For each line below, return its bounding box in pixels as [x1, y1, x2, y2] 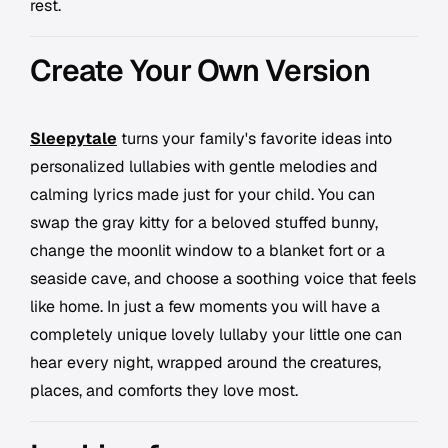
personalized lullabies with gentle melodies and [30, 156, 378, 178]
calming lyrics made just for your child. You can [30, 184, 375, 206]
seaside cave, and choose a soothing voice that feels [30, 268, 416, 290]
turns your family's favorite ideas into [117, 128, 392, 150]
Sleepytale [30, 128, 117, 150]
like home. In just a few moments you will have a [30, 296, 380, 318]
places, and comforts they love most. [30, 380, 298, 402]
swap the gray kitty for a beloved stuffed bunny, [30, 212, 378, 234]
